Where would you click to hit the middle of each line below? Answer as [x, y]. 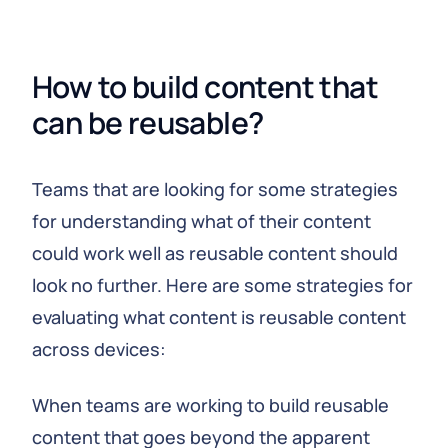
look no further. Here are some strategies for [222, 285]
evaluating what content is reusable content [219, 317]
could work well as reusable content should [215, 253]
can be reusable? [148, 122]
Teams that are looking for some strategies [215, 189]
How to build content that [205, 86]
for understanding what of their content [201, 221]
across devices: [99, 349]
